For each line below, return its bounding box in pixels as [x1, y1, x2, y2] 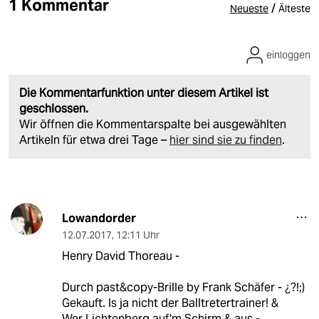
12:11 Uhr [115, 229, 159, 242]
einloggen [266, 48, 310, 62]
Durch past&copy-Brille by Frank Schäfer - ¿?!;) [61, 280, 305, 296]
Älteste [278, 2, 310, 16]
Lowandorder [61, 211, 136, 226]
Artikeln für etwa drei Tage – [19, 132, 169, 148]
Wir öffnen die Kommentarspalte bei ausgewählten [19, 117, 286, 132]
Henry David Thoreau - [61, 249, 179, 264]
